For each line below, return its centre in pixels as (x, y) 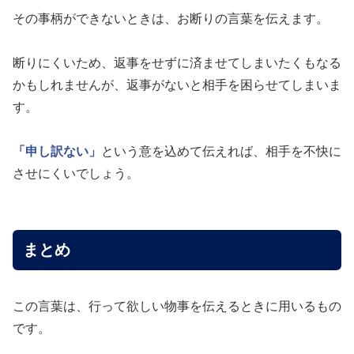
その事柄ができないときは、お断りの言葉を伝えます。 (171, 18)
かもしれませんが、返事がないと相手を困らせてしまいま (177, 85)
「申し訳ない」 (57, 151)
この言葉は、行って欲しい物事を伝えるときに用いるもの (177, 307)
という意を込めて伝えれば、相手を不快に (221, 151)
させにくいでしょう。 (76, 173)
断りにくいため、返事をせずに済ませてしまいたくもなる (177, 62)
